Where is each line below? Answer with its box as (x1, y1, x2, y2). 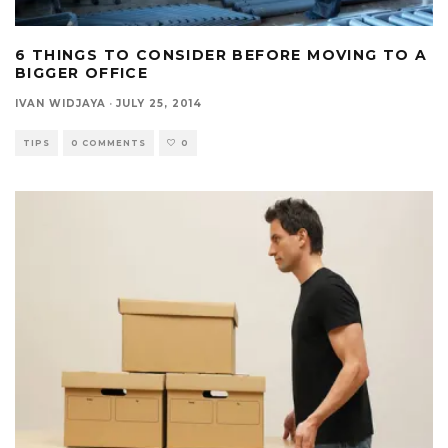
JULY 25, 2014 (116, 97, 202, 111)
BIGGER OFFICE (15, 64, 149, 83)
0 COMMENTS (71, 138, 146, 149)
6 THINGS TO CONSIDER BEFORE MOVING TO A (15, 46, 428, 65)
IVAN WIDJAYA (15, 97, 106, 111)
